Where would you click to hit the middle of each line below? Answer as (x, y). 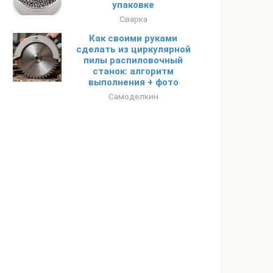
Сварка (133, 19)
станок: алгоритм (133, 71)
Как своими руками (133, 38)
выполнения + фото (133, 82)
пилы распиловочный (133, 60)
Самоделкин (133, 96)
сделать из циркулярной (133, 49)
